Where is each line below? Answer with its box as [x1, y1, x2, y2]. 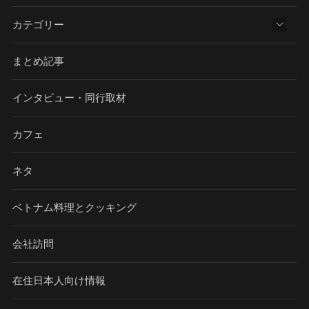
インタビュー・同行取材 [12, 92, 126, 105]
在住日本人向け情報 [12, 275, 106, 288]
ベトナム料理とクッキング [12, 201, 137, 215]
